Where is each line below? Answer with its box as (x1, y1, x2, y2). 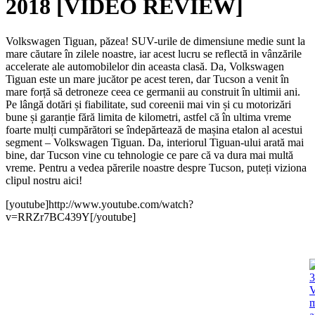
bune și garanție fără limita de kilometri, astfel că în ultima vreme (6, 110, 291, 123)
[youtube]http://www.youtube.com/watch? (6, 198, 193, 210)
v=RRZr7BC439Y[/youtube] (6, 210, 136, 223)
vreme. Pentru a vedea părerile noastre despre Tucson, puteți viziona (6, 161, 307, 174)
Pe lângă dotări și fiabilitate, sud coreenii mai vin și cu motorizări (6, 98, 291, 110)
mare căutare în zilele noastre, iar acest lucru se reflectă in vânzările (6, 47, 302, 60)
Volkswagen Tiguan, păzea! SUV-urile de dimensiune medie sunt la (6, 34, 305, 47)
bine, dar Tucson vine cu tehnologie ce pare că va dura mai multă (6, 148, 293, 161)
